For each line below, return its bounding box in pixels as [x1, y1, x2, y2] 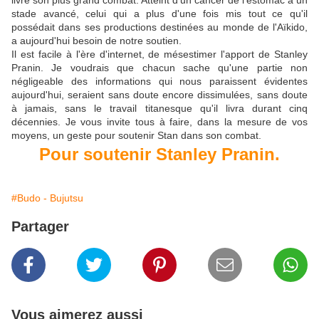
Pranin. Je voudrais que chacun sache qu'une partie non [11, 62, 308, 74]
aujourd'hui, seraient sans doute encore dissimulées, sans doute [11, 89, 308, 101]
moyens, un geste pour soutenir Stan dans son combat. [11, 130, 261, 142]
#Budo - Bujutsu [11, 192, 83, 204]
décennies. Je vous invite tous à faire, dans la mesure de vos [11, 116, 308, 128]
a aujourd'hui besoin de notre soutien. [11, 35, 182, 47]
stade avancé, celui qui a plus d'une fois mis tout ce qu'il [11, 8, 308, 20]
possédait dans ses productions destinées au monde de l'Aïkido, [11, 21, 308, 33]
